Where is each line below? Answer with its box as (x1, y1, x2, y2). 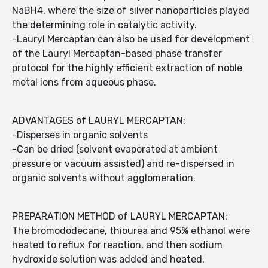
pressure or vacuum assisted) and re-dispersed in (12, 158, 234, 170)
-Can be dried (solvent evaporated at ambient (12, 144, 218, 156)
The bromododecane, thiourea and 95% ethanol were (12, 225, 250, 237)
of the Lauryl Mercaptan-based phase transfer (12, 48, 222, 60)
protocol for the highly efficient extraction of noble (12, 62, 242, 74)
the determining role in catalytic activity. (12, 19, 197, 31)
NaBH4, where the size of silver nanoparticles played (12, 5, 249, 17)
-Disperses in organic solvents (12, 129, 148, 141)
